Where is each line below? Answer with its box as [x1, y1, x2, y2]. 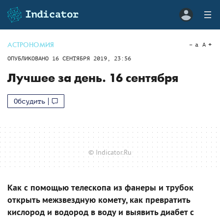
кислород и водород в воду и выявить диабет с [7, 206, 194, 218]
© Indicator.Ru [88, 147, 132, 157]
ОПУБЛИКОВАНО [7, 55, 52, 62]
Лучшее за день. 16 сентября [7, 71, 178, 85]
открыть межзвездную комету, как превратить [7, 193, 190, 205]
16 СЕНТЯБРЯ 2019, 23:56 [52, 55, 131, 62]
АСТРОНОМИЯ [7, 41, 54, 49]
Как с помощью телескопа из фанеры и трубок [7, 181, 193, 193]
